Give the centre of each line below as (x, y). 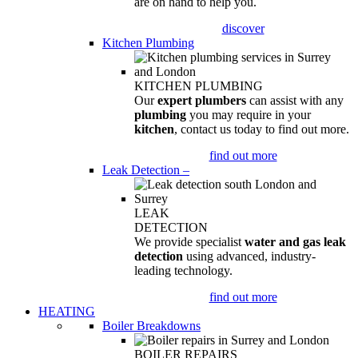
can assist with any (295, 100)
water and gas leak (295, 242)
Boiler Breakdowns (151, 326)
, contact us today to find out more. (262, 129)
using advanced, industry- (249, 256)
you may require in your (250, 115)
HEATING (67, 311)
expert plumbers (202, 100)
